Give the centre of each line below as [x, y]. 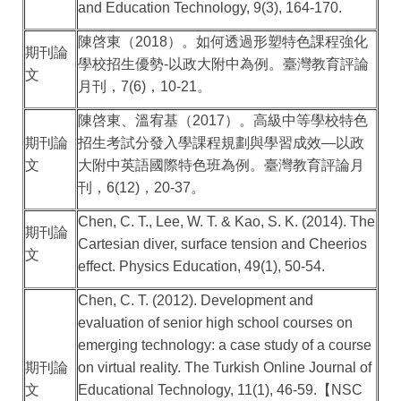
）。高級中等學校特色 [297, 121]
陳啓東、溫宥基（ [136, 121]
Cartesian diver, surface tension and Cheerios [223, 244]
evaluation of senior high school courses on [216, 323]
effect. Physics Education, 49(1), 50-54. [202, 267]
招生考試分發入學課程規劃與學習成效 [200, 143]
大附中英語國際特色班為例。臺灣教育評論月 [222, 166]
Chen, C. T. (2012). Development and [196, 301]
